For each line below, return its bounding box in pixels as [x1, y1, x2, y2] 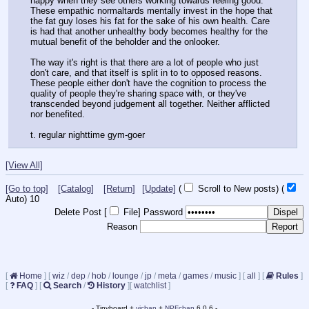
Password [143, 207, 183, 218]
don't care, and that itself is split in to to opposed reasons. [30, 67, 262, 78]
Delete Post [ [54, 207, 107, 218]
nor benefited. [30, 108, 85, 119]
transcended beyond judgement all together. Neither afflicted [30, 98, 270, 109]
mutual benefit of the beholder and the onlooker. [30, 36, 220, 47]
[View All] [6, 159, 43, 170]
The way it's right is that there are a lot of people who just [30, 57, 259, 68]
